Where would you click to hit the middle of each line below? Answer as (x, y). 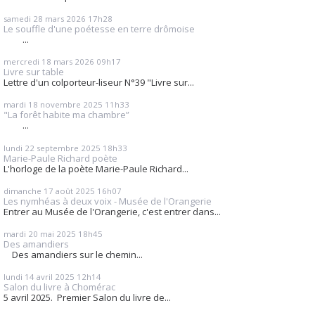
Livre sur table (34, 72)
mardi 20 (21, 234)
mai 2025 (58, 234)
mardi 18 (21, 105)
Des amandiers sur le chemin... (73, 255)
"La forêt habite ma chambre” (66, 115)
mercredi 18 (27, 62)
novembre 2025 (71, 105)
